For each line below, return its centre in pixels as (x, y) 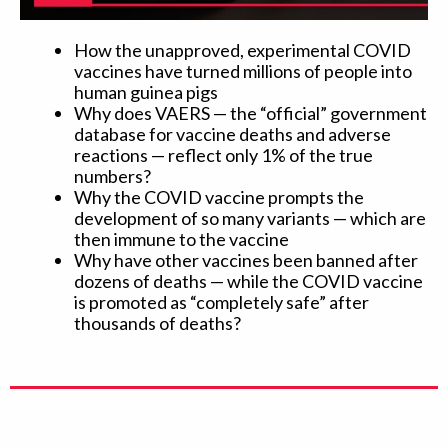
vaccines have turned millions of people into (243, 70)
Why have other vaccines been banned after (246, 259)
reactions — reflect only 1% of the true (223, 154)
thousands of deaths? (157, 322)
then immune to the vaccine (181, 238)
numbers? (112, 175)
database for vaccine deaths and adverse (232, 133)
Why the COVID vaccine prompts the (219, 196)
